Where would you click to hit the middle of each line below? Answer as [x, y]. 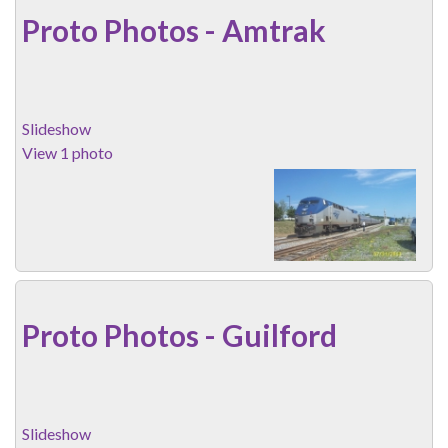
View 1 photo [67, 152]
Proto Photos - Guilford [179, 334]
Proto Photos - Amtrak [174, 29]
